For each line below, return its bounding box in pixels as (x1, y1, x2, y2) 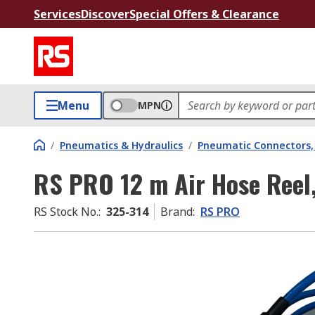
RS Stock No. (34, 204, 98, 219)
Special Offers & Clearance (129, 6, 279, 22)
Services (34, 6, 81, 22)
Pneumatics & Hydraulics (60, 139, 183, 152)
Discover (81, 6, 129, 22)
